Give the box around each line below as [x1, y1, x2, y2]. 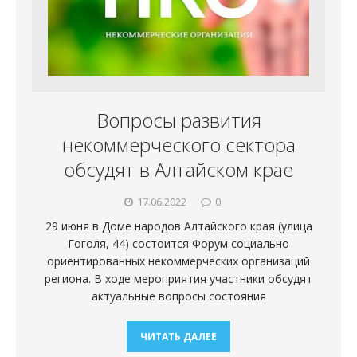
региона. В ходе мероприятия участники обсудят [45, 271, 312, 287]
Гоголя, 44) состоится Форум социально [68, 236, 289, 252]
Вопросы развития [96, 107, 261, 134]
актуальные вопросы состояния [91, 288, 266, 304]
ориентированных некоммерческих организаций [47, 253, 310, 269]
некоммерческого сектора [61, 131, 296, 159]
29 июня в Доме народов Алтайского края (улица [45, 218, 312, 234]
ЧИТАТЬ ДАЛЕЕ [140, 330, 217, 344]
